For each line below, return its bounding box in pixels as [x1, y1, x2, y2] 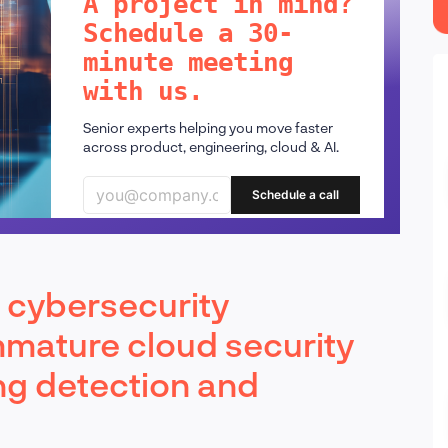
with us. [82, 75, 203, 106]
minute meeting [82, 46, 293, 77]
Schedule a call [252, 187, 339, 203]
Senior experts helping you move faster [82, 118, 333, 136]
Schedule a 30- [82, 17, 293, 48]
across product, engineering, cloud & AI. [82, 137, 339, 155]
